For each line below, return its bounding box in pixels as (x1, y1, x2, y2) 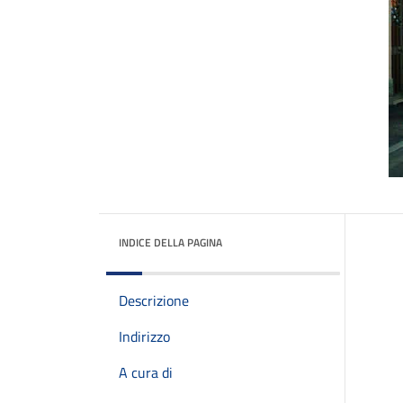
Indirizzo (119, 326, 170, 347)
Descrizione (119, 290, 189, 311)
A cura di (119, 362, 173, 383)
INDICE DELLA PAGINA (119, 234, 222, 251)
